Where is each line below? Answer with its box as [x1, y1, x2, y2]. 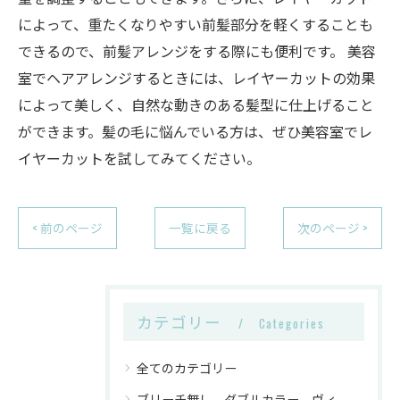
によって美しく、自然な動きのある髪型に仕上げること [18, 94, 374, 115]
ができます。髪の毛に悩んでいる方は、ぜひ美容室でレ [18, 121, 372, 142]
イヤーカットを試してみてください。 [18, 147, 261, 169]
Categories [258, 314, 325, 332]
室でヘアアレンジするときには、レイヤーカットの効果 [18, 67, 375, 88]
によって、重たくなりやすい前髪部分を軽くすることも [18, 13, 373, 35]
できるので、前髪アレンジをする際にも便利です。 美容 [18, 40, 376, 62]
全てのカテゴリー [137, 358, 237, 377]
